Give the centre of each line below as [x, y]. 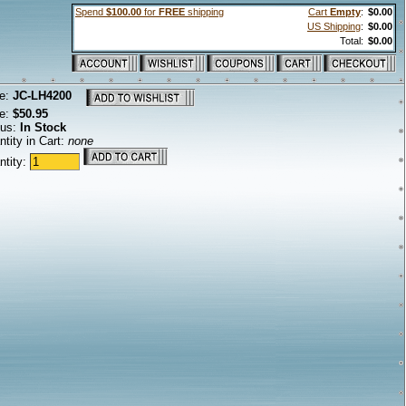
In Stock [43, 127]
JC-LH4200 [42, 96]
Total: [353, 41]
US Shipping [334, 26]
